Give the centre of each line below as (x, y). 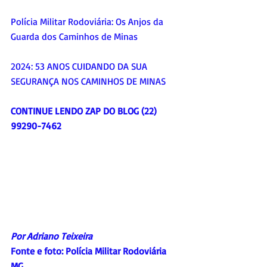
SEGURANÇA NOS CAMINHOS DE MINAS (88, 81)
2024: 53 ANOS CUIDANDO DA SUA (80, 66)
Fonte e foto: (38, 251)
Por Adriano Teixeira (52, 236)
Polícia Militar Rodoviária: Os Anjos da (88, 22)
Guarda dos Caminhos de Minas (74, 37)
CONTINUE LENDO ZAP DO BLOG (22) (85, 111)
